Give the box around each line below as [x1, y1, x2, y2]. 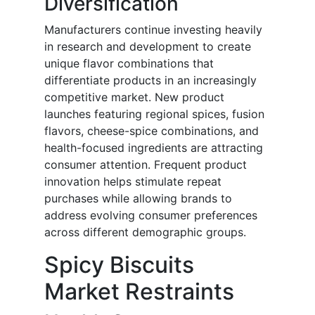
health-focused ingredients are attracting [44, 141, 263, 155]
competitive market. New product [44, 90, 224, 105]
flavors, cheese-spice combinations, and [44, 124, 259, 139]
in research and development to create [44, 39, 251, 54]
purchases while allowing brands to [44, 191, 232, 206]
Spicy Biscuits [44, 251, 194, 279]
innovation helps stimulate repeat [44, 174, 221, 189]
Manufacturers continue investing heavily [44, 22, 262, 37]
